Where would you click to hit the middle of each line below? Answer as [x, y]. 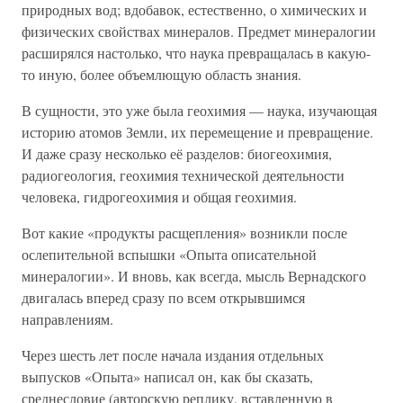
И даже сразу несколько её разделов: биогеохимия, [177, 153]
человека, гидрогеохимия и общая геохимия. [159, 197]
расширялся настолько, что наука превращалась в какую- [196, 53]
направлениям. [67, 319]
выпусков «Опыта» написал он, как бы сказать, [167, 376]
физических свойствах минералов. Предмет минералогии [199, 31]
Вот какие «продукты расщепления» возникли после [184, 233]
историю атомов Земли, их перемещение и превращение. [197, 132]
